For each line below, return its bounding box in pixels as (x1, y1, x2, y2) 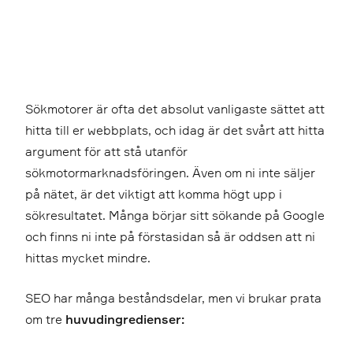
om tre (25, 311, 65, 327)
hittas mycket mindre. (25, 250, 150, 266)
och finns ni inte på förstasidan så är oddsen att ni (25, 229, 315, 244)
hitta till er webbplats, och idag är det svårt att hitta (25, 122, 325, 138)
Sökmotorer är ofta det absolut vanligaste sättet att (25, 101, 325, 117)
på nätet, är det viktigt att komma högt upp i (25, 186, 282, 202)
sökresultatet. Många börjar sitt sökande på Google (25, 207, 325, 223)
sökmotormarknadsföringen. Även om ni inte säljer (25, 165, 315, 180)
